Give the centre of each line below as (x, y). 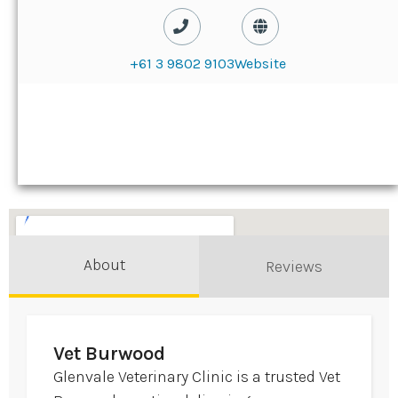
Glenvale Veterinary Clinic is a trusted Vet (197, 377)
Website (260, 64)
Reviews (294, 267)
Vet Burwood (109, 354)
